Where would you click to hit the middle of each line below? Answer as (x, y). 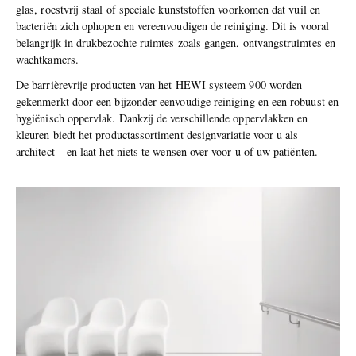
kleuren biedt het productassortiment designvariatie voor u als (157, 135)
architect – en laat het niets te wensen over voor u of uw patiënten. (167, 152)
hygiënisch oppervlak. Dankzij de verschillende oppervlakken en (162, 118)
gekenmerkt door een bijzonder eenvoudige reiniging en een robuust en (177, 102)
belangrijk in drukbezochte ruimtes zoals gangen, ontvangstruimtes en (176, 42)
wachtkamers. (47, 59)
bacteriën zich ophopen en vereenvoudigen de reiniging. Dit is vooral (172, 25)
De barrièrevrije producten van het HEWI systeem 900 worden (159, 85)
